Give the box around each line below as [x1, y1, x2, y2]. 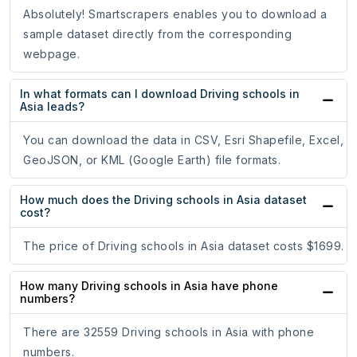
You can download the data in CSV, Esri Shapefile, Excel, [23, 133, 343, 147]
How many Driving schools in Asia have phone [20, 279, 278, 293]
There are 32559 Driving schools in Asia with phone [23, 325, 314, 339]
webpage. [23, 47, 80, 61]
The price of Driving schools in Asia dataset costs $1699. [23, 239, 344, 253]
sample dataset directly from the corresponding [23, 27, 292, 41]
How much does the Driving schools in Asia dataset [20, 193, 307, 207]
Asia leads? [20, 100, 84, 114]
